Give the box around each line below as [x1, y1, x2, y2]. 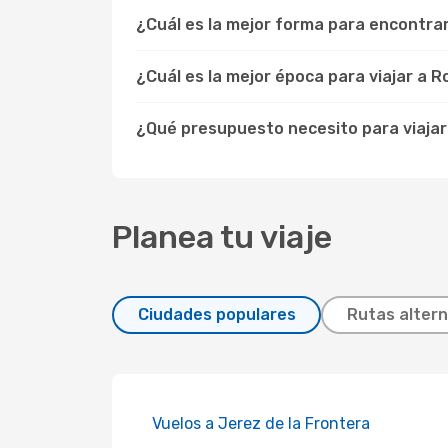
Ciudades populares [137, 305, 296, 324]
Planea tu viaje [112, 218, 332, 256]
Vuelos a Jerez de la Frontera [152, 414, 370, 433]
